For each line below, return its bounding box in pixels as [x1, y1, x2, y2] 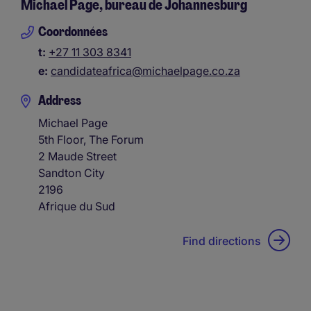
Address [38, 92, 81, 109]
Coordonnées [38, 23, 108, 40]
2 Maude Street [38, 149, 117, 163]
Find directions [183, 233, 261, 248]
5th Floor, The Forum [38, 132, 144, 146]
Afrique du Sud [38, 199, 115, 213]
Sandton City [38, 165, 105, 180]
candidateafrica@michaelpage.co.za [51, 63, 240, 78]
